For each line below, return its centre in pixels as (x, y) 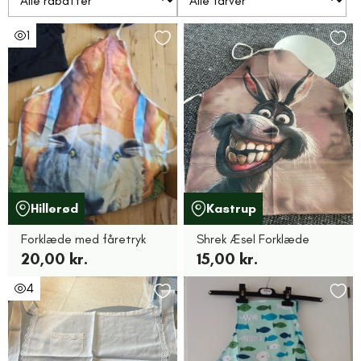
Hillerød (54, 208)
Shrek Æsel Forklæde (253, 239)
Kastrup (231, 208)
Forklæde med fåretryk (83, 239)
